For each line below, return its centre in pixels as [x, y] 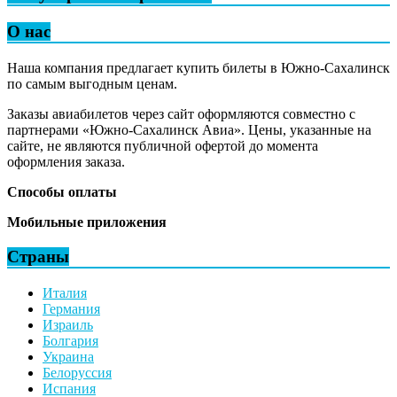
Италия [65, 292]
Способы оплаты [62, 192]
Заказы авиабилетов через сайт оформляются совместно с [181, 114]
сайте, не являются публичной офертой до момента [163, 146]
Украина [68, 356]
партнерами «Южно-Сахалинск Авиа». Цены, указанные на [189, 130]
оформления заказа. [66, 162]
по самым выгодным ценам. [92, 84]
